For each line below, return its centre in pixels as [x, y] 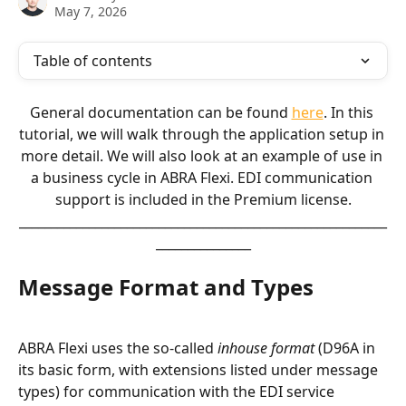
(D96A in [347, 348]
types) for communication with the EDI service [178, 391]
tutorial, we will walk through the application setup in [203, 134]
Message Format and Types [166, 287]
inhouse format [266, 348]
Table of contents [93, 61]
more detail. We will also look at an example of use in [203, 156]
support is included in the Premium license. [203, 199]
